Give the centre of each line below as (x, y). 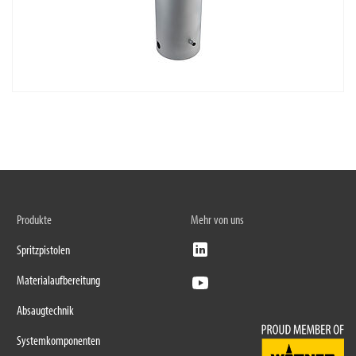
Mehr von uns (217, 219)
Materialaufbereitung (58, 280)
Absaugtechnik (45, 310)
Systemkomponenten (58, 340)
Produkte (34, 219)
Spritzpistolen (43, 250)
